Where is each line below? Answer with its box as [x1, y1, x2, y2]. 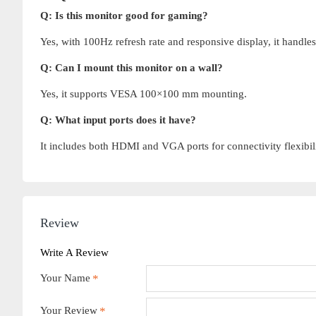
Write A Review [40, 246, 109, 258]
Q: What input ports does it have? [40, 114, 196, 126]
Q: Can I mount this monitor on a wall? [40, 61, 223, 73]
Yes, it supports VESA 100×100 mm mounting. [40, 87, 247, 99]
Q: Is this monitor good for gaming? [40, 9, 208, 21]
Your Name [40, 272, 90, 284]
